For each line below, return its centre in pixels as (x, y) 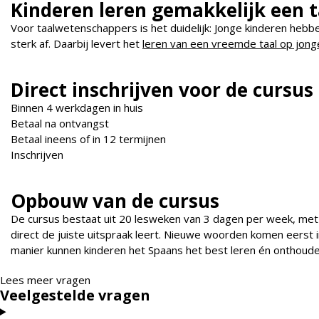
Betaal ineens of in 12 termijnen (88, 139)
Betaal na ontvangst (60, 124)
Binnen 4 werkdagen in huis (77, 108)
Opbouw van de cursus (115, 201)
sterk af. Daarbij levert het (77, 44)
